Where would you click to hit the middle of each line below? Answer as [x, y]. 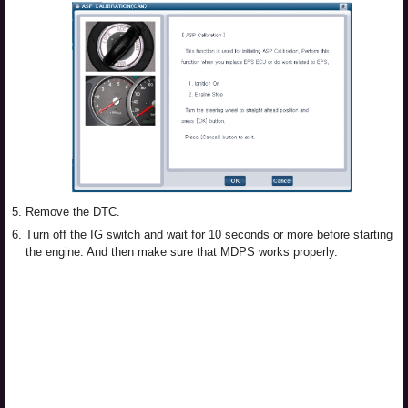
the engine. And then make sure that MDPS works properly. [182, 252]
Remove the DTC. [73, 212]
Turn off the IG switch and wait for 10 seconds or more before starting [209, 235]
